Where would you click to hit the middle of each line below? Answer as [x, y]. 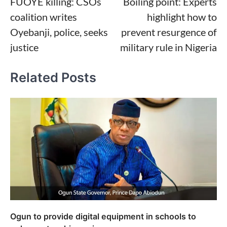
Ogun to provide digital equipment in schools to [103, 217]
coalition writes [44, 17]
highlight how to [182, 17]
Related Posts [53, 78]
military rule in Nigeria [168, 47]
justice [24, 47]
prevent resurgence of [169, 32]
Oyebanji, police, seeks [59, 32]
